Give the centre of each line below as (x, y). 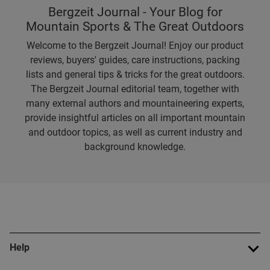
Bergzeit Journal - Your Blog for (135, 12)
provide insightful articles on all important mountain (135, 118)
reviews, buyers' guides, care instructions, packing (135, 60)
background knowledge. (135, 147)
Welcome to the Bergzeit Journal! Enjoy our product (135, 46)
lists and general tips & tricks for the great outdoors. (135, 74)
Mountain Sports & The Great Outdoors (135, 27)
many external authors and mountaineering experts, (135, 103)
